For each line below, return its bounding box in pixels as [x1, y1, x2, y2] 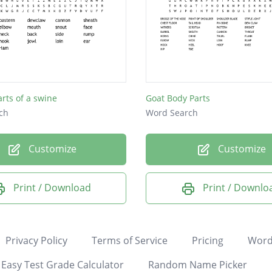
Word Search [146, 107, 198, 119]
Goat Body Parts [146, 92, 210, 104]
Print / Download [13, 181, 91, 195]
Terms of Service [91, 233, 168, 247]
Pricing [191, 233, 223, 247]
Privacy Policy [5, 233, 67, 247]
